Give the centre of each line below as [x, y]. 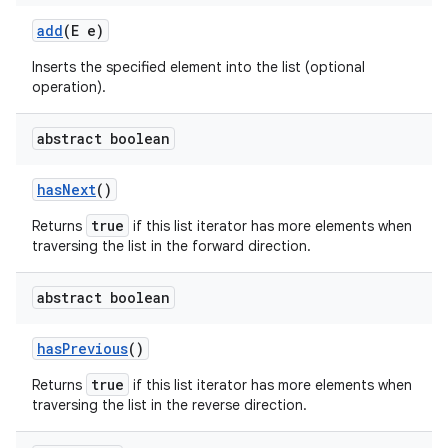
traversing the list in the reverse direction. [169, 405]
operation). [69, 87]
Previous [95, 348]
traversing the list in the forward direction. [171, 246]
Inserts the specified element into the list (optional [198, 67]
